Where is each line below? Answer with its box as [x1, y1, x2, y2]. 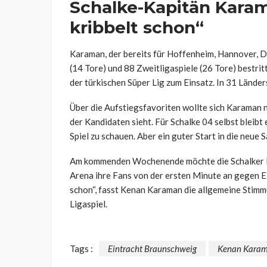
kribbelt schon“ [70, 17, 204, 38]
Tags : [70, 243, 93, 254]
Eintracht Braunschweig [108, 243, 197, 254]
